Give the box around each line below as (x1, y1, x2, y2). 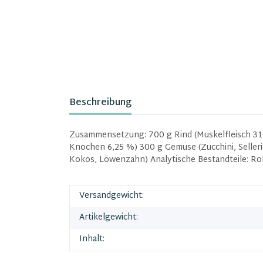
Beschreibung (69, 94, 131, 112)
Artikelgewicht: (79, 210, 138, 225)
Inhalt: (79, 231, 104, 247)
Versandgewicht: (79, 188, 144, 203)
